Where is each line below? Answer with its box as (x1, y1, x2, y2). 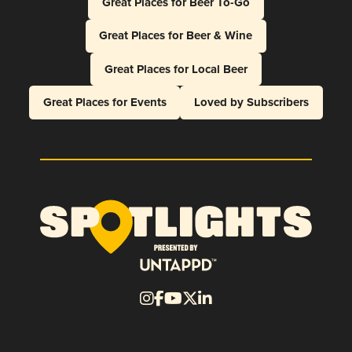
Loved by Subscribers (194, 93, 310, 111)
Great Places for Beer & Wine (99, 27, 253, 45)
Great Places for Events (42, 93, 167, 111)
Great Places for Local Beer (104, 60, 247, 78)
